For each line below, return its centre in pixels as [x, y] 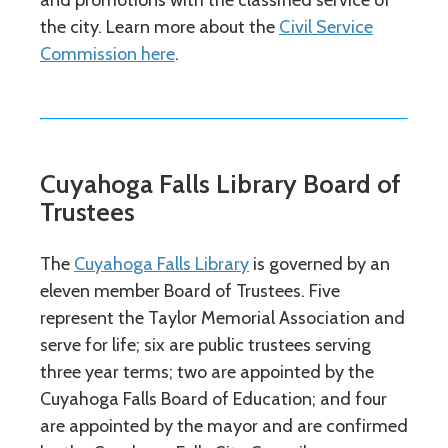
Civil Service [326, 27]
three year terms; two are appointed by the [207, 372]
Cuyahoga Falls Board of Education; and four [213, 399]
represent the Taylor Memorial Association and [222, 318]
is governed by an [319, 264]
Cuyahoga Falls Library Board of [220, 184]
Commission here [107, 54]
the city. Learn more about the [159, 27]
